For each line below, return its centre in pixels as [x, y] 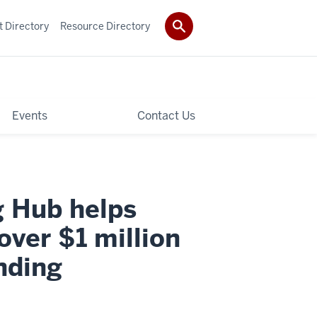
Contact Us [166, 115]
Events [29, 115]
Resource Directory [105, 26]
